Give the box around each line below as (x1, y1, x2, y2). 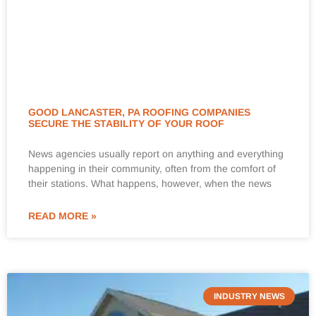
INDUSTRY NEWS (213, 291, 285, 302)
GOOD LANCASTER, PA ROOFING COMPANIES (28, 107, 250, 118)
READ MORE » (28, 210, 97, 221)
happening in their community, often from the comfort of (28, 163, 276, 174)
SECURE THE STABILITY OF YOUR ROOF (28, 118, 224, 129)
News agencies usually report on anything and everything (28, 148, 284, 159)
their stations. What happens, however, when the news (28, 178, 272, 189)
